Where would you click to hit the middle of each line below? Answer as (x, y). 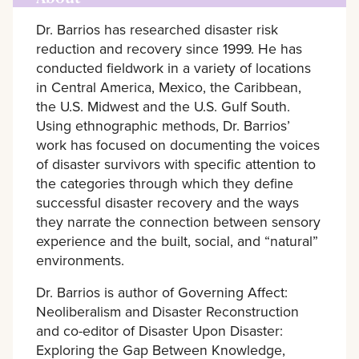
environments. (80, 260)
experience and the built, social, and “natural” (177, 240)
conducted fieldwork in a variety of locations (173, 67)
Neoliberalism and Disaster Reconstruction (167, 311)
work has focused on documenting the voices (177, 144)
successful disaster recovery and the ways (167, 202)
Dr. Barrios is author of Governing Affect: (161, 292)
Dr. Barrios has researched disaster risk (157, 29)
